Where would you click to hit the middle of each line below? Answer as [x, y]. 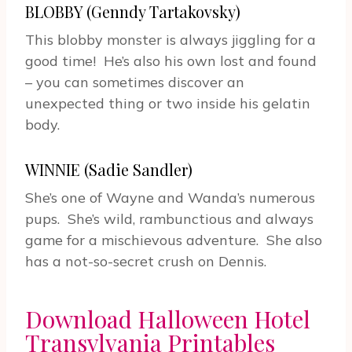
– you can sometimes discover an [135, 82]
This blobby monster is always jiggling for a [170, 40]
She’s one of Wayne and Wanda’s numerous [170, 198]
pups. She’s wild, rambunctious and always [169, 219]
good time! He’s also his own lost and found [171, 61]
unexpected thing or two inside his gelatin [168, 104]
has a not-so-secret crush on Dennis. [146, 262]
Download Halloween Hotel [168, 319]
